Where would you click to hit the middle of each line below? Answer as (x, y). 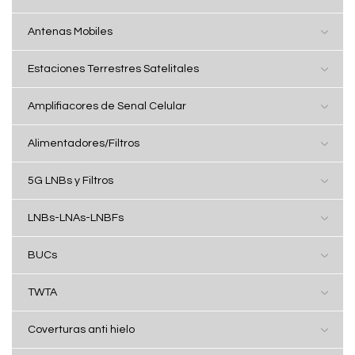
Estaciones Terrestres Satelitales (113, 69)
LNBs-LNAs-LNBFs (76, 218)
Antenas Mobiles (70, 32)
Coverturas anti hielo (81, 330)
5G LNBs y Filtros (71, 181)
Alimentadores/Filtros (84, 143)
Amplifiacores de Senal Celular (107, 106)
